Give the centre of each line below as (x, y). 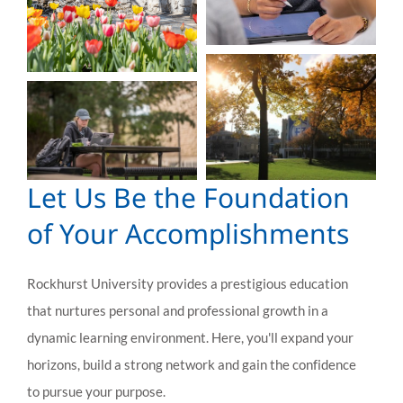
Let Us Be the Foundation (188, 198)
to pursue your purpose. (96, 392)
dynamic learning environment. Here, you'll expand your (190, 338)
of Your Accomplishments (188, 234)
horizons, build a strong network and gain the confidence (192, 365)
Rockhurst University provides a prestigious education (188, 284)
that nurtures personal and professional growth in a (178, 311)
